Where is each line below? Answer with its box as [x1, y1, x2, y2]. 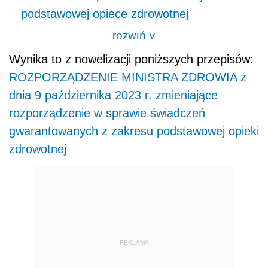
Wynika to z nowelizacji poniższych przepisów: [9, 52, 254, 66]
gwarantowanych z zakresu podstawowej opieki [9, 124, 259, 138]
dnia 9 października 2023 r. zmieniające [9, 88, 218, 102]
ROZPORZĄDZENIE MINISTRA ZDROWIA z [9, 70, 246, 84]
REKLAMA [119, 239, 149, 246]
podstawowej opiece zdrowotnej [21, 7, 188, 20]
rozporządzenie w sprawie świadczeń [9, 106, 205, 120]
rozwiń [112, 27, 149, 42]
